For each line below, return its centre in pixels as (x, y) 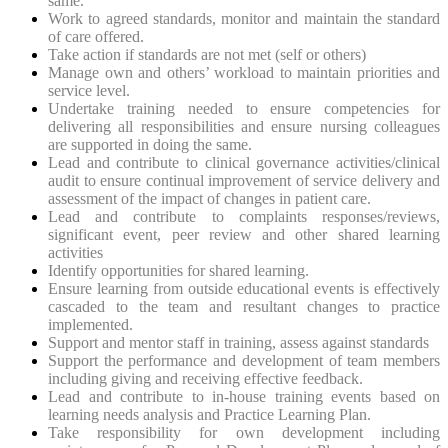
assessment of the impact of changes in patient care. (209, 198)
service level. (89, 90)
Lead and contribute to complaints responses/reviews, (244, 216)
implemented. (90, 324)
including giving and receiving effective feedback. (205, 378)
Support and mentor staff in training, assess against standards (238, 342)
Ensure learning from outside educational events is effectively (244, 288)
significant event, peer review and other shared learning (244, 234)
